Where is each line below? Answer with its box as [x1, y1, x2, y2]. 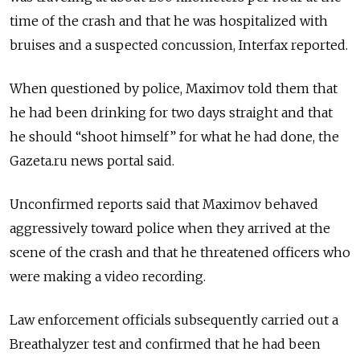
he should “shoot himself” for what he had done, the [10, 128, 339, 145]
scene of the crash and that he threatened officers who [10, 243, 350, 260]
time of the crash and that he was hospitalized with [10, 12, 328, 29]
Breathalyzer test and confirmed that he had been [10, 335, 321, 352]
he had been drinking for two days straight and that [10, 104, 333, 121]
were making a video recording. [10, 268, 206, 284]
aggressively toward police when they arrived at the [10, 219, 330, 236]
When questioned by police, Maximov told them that [10, 80, 337, 96]
